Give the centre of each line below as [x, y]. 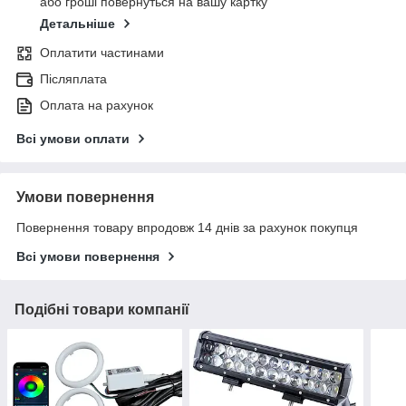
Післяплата [73, 78]
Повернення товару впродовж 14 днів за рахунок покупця [187, 227]
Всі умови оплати [73, 138]
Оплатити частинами [102, 52]
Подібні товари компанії [102, 309]
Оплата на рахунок [97, 105]
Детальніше [77, 23]
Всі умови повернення [88, 256]
